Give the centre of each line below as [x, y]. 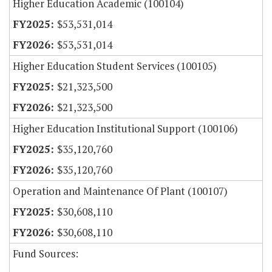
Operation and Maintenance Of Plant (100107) [120, 191]
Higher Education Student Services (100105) [115, 66]
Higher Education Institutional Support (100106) [125, 129]
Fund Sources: [46, 254]
